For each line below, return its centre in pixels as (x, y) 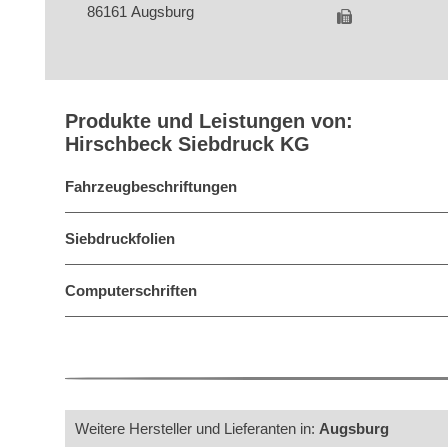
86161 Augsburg (141, 11)
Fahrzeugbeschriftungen (151, 186)
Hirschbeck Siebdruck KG (187, 144)
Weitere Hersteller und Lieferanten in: (197, 428)
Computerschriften (131, 290)
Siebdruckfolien (120, 238)
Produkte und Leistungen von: (209, 121)
